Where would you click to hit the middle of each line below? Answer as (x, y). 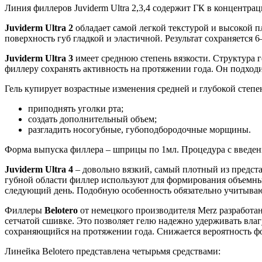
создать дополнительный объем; (92, 119)
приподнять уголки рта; (76, 108)
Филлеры (25, 210)
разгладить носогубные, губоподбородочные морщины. (139, 129)
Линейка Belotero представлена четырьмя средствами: (113, 251)
